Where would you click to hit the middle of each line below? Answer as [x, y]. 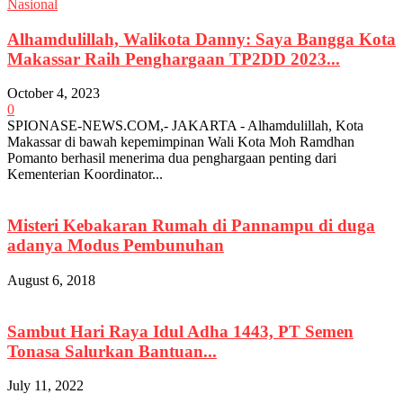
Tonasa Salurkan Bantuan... [112, 351]
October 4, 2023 [54, 94]
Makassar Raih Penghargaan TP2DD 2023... [174, 58]
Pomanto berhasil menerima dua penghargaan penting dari [172, 158]
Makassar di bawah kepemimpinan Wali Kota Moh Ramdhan [181, 142]
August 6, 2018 [51, 280]
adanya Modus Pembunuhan [116, 246]
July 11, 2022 [45, 386]
